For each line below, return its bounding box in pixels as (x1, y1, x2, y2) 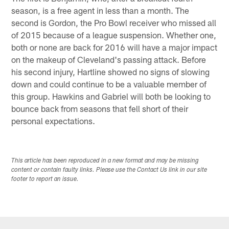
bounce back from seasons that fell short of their (11, 103, 189, 113)
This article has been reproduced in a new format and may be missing (11, 157, 199, 164)
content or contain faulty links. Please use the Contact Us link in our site (11, 167, 208, 173)
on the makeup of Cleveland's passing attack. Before (11, 54, 207, 64)
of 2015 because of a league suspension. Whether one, (11, 29, 217, 40)
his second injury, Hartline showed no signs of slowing (11, 66, 210, 77)
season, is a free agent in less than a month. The (11, 5, 190, 15)
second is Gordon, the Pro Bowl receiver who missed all (11, 17, 217, 28)
